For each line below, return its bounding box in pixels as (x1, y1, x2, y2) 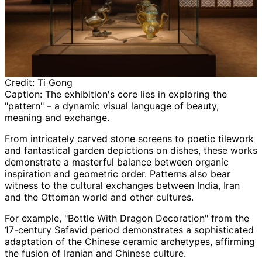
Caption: (5, 88, 45, 100)
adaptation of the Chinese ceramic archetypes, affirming (5, 235, 255, 247)
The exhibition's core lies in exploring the (45, 88, 227, 100)
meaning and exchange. (5, 111, 109, 123)
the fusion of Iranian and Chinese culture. (5, 247, 186, 259)
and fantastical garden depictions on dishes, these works (5, 144, 257, 156)
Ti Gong (37, 76, 73, 88)
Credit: (5, 76, 37, 88)
